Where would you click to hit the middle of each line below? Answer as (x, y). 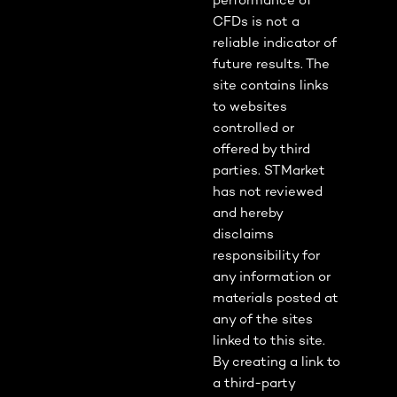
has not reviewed (268, 193)
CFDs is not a (256, 23)
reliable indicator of (275, 44)
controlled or (253, 129)
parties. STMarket (269, 171)
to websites (250, 108)
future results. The (271, 65)
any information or (272, 278)
